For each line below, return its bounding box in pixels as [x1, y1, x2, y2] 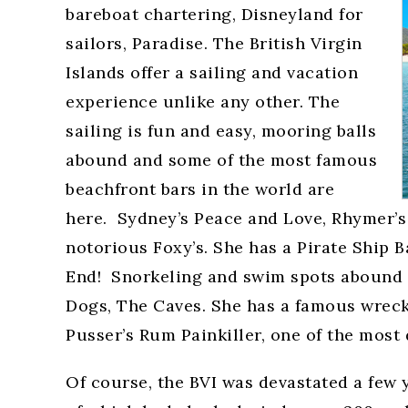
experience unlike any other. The [66, 91, 340, 112]
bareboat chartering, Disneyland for [66, 4, 363, 25]
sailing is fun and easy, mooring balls [66, 120, 376, 141]
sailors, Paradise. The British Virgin [66, 33, 362, 54]
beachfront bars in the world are [66, 178, 334, 199]
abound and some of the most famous [66, 149, 377, 170]
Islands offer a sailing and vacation [66, 62, 358, 83]
